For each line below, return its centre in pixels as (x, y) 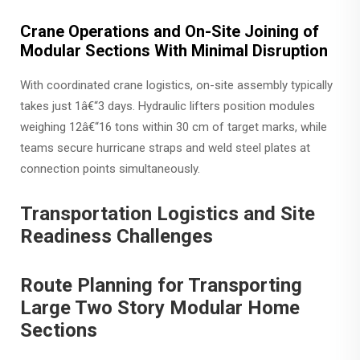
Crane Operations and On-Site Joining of (170, 31)
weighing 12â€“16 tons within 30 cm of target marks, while (174, 127)
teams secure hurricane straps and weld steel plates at (165, 148)
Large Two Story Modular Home (160, 308)
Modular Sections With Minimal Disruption (174, 51)
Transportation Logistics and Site (168, 214)
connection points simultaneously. (110, 169)
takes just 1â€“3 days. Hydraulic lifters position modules (168, 106)
